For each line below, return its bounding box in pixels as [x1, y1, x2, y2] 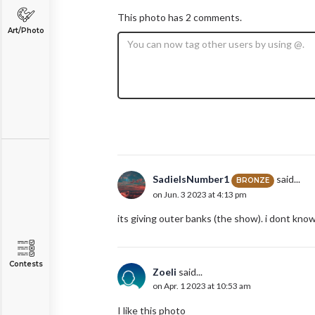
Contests [8, 259, 43, 269]
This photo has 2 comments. [117, 11, 242, 24]
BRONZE [236, 175, 269, 185]
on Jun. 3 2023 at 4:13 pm [153, 188, 247, 200]
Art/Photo [7, 26, 44, 35]
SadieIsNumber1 [153, 173, 229, 186]
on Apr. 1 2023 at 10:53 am [153, 281, 251, 292]
